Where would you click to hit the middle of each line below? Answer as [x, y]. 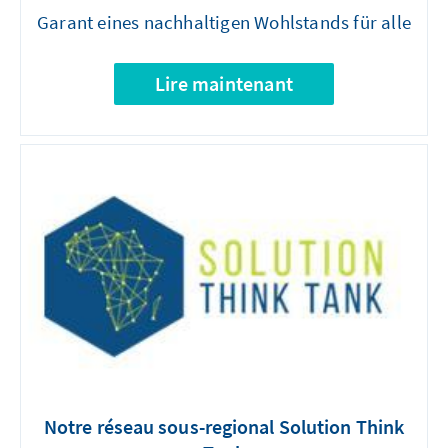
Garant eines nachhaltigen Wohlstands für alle [224, 21]
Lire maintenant [224, 83]
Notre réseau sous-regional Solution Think [224, 427]
